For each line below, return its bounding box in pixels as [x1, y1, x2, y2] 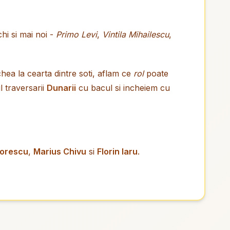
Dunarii [47, 83, 76, 93]
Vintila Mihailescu [102, 29, 169, 40]
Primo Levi [56, 29, 97, 40]
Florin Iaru [97, 146, 138, 157]
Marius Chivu [33, 146, 86, 157]
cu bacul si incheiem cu [76, 83, 170, 93]
